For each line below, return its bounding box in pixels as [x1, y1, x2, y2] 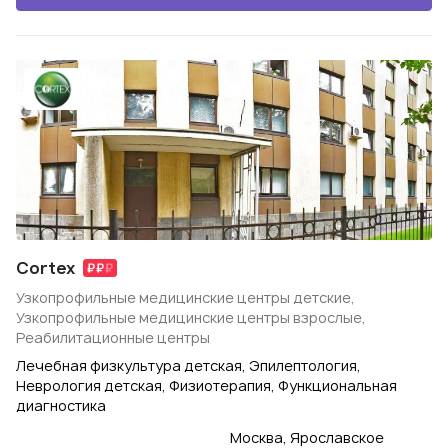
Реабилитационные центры [16, 328, 210, 347]
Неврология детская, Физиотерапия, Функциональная [16, 376, 397, 395]
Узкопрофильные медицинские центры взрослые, [16, 308, 366, 327]
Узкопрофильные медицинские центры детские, [16, 288, 355, 307]
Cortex [16, 257, 75, 279]
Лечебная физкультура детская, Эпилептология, [16, 356, 361, 375]
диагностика [16, 396, 106, 415]
